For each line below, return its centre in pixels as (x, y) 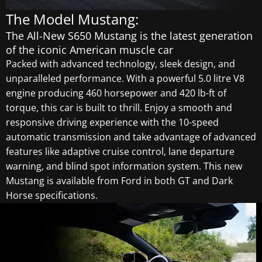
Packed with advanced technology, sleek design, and (120, 64)
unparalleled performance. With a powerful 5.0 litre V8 (125, 78)
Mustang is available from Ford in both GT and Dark (119, 181)
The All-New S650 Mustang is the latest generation (129, 36)
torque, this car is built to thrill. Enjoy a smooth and (119, 108)
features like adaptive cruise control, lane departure (120, 151)
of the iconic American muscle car (89, 50)
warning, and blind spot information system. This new (124, 166)
